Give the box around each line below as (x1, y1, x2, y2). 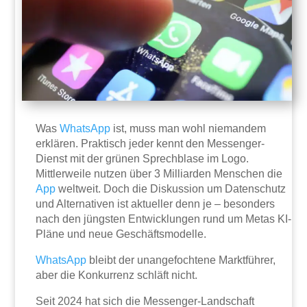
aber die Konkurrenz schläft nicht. (36, 269, 198, 282)
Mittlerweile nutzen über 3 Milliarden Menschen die (36, 168, 283, 180)
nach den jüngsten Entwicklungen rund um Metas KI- (36, 213, 292, 225)
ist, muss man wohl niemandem (110, 123, 267, 135)
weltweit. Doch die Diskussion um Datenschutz (56, 183, 286, 195)
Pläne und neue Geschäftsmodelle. (36, 228, 207, 241)
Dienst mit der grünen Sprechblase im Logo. (36, 153, 249, 165)
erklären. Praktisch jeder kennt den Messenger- (36, 138, 265, 150)
